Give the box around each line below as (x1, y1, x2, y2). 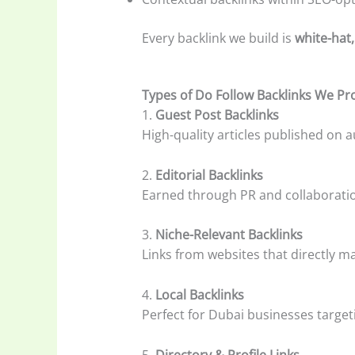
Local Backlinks (155, 285, 244, 303)
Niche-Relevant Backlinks (155, 226, 303, 244)
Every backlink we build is (141, 29, 295, 47)
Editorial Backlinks (155, 166, 263, 184)
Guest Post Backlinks (155, 106, 279, 124)
